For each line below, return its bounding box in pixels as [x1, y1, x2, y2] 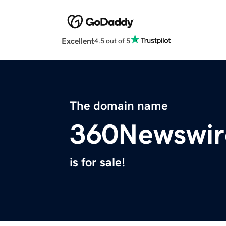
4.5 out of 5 [94, 37, 130, 44]
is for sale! [70, 156, 125, 169]
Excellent [62, 37, 94, 45]
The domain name [70, 100, 168, 112]
